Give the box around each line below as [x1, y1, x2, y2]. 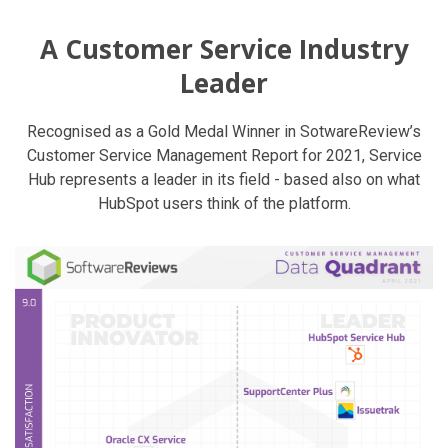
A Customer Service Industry [39, 30, 409, 67]
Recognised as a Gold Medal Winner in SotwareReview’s [27, 121, 421, 141]
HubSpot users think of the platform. [97, 193, 351, 213]
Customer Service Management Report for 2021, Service [26, 145, 422, 165]
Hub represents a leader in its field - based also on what [28, 169, 420, 189]
